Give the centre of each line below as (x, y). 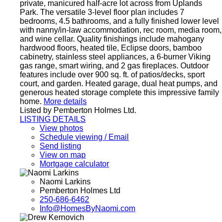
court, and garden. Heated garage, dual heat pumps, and (119, 84)
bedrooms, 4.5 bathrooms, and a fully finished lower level (119, 21)
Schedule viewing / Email (84, 137)
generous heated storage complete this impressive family (119, 93)
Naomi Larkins (65, 182)
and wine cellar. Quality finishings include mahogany (112, 39)
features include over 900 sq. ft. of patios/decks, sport (112, 75)
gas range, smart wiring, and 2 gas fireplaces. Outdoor (114, 66)
